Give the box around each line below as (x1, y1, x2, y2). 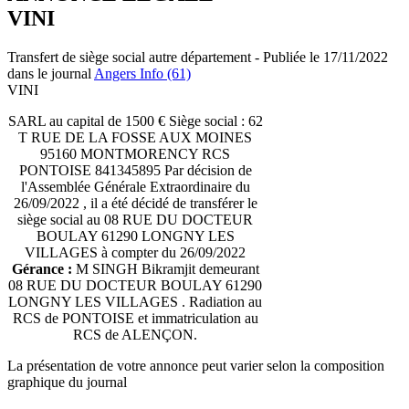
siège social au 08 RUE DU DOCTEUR (17, 211, 253, 227)
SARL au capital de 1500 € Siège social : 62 (7, 112, 263, 129)
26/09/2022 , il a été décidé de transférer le (13, 194, 257, 211)
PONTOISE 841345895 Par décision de (18, 162, 252, 178)
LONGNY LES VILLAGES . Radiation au (8, 293, 262, 309)
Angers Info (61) (94, 65, 191, 81)
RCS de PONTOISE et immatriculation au (12, 309, 258, 326)
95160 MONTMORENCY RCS (40, 145, 230, 162)
